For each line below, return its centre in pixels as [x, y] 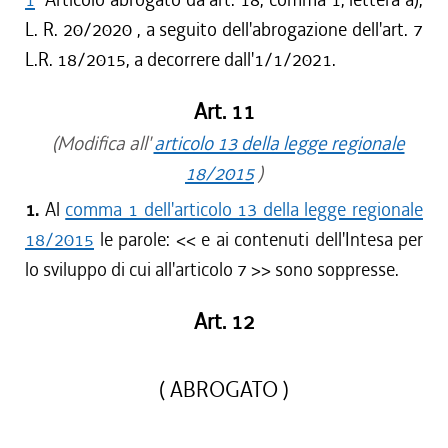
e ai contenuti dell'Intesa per [312, 239]
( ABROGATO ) [224, 390]
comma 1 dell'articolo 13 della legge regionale [244, 209]
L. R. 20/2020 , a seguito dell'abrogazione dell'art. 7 [224, 29]
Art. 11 [224, 112]
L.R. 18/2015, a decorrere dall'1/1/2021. [180, 59]
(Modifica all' [98, 143]
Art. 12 [224, 322]
